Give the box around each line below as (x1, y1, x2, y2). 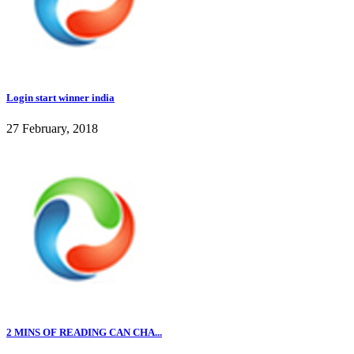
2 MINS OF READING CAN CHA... (6, 326, 162, 339)
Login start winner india (6, 91, 115, 104)
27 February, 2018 (6, 122, 98, 136)
